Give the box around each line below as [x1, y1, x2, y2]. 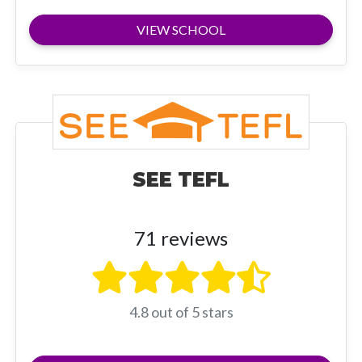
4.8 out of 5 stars [128, 302, 234, 321]
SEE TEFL [133, 167, 229, 192]
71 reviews [134, 225, 228, 250]
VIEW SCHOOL [137, 21, 225, 37]
